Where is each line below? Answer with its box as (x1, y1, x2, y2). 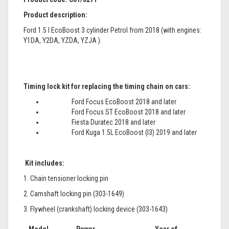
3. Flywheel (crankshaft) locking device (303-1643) (24, 205, 168, 213)
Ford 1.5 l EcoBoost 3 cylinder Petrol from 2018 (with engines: (24, 26, 201, 34)
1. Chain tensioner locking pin (24, 174, 108, 182)
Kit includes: (25, 159, 64, 167)
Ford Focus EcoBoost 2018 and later (72, 98, 176, 106)
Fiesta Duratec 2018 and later (72, 118, 155, 126)
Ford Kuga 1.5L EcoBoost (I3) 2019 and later (72, 128, 197, 136)
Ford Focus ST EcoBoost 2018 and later (72, 108, 186, 116)
